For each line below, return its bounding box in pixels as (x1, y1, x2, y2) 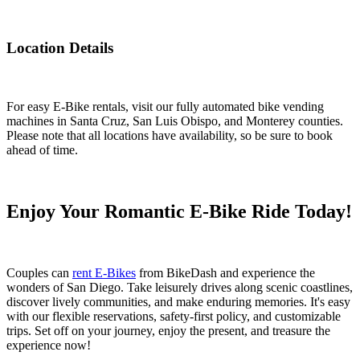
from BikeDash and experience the (136, 265, 315, 280)
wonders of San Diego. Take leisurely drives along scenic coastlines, (6, 280, 353, 294)
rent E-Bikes (72, 265, 136, 280)
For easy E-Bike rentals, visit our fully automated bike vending (6, 99, 324, 113)
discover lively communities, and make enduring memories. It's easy (6, 294, 350, 309)
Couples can (6, 265, 72, 280)
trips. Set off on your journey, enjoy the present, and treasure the (6, 323, 330, 337)
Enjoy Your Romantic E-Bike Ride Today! (6, 200, 352, 222)
